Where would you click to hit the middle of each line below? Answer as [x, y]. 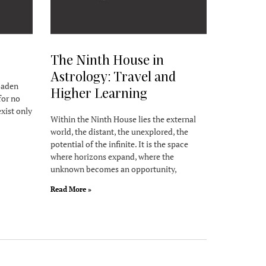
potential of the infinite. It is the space [119, 144]
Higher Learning [99, 92]
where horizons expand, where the [112, 156]
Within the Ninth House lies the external [123, 119]
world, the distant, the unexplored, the [119, 131]
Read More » [71, 189]
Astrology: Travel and [113, 76]
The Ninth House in [107, 59]
